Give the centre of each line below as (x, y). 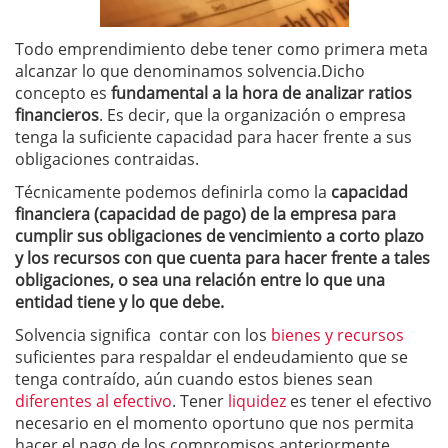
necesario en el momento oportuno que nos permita (214, 422)
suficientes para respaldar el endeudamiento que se (211, 356)
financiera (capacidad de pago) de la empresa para (205, 213)
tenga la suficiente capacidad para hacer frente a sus (213, 136)
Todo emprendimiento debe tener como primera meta (221, 48)
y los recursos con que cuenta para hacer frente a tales (222, 257)
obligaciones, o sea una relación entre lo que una (200, 279)
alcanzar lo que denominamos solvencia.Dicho (190, 70)
